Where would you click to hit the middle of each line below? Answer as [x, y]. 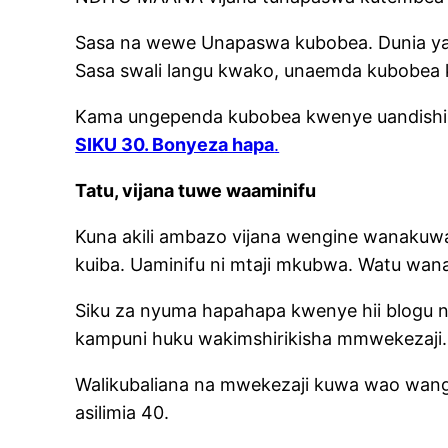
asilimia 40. [122, 413]
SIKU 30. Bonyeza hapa [175, 145]
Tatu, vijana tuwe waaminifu [196, 191]
